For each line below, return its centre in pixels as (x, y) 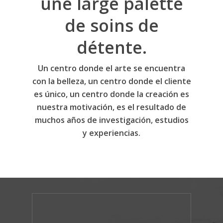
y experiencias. (111, 133)
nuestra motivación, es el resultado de (111, 107)
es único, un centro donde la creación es (111, 94)
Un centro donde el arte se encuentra (111, 68)
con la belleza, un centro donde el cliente (111, 81)
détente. (111, 47)
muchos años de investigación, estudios (111, 120)
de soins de (111, 25)
